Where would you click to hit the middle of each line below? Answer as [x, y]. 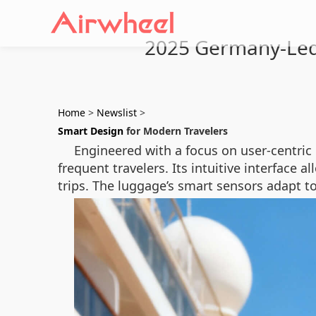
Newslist [117, 113]
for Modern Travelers [176, 131]
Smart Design [91, 131]
